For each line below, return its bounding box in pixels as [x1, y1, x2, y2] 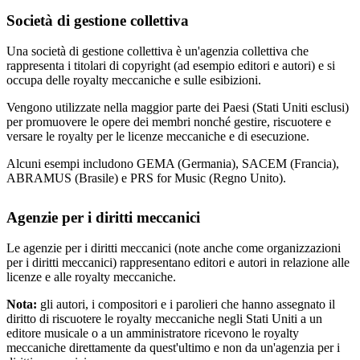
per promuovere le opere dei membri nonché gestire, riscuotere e [6, 115, 331, 129]
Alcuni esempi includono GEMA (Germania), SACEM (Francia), [6, 157, 339, 171]
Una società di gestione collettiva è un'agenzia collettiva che [6, 44, 309, 59]
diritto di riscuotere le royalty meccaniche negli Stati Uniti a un [6, 312, 322, 326]
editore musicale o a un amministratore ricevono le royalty [6, 326, 299, 341]
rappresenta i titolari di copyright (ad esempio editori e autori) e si [6, 59, 335, 73]
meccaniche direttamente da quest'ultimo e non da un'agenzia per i [6, 341, 340, 355]
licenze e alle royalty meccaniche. [6, 270, 176, 284]
